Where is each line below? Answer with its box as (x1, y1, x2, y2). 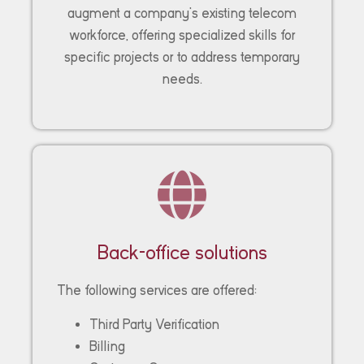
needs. (162, 71, 202, 87)
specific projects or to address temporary (64, 49, 300, 65)
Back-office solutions (97, 240, 267, 263)
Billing (89, 338, 125, 354)
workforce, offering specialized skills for (68, 27, 296, 43)
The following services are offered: (57, 282, 257, 298)
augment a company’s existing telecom (67, 5, 297, 21)
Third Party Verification (89, 316, 219, 332)
